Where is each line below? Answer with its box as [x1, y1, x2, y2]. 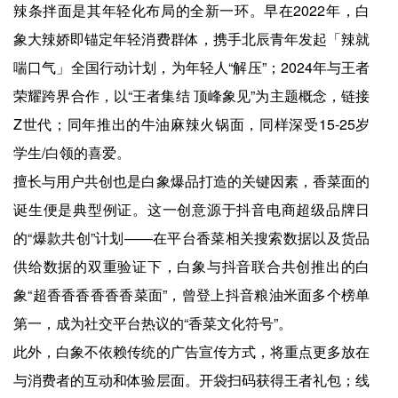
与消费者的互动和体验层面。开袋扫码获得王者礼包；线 [13, 369, 370, 390]
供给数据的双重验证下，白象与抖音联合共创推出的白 [13, 255, 370, 276]
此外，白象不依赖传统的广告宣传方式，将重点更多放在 [13, 340, 370, 362]
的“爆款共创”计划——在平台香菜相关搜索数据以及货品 [13, 227, 370, 248]
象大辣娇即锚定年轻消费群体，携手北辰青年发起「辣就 [13, 28, 370, 49]
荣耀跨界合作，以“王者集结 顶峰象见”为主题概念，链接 [13, 84, 370, 106]
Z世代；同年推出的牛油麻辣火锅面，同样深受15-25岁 [13, 113, 370, 134]
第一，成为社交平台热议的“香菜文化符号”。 [13, 312, 292, 333]
